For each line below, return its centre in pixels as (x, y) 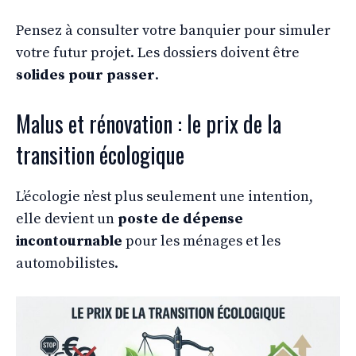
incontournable (69, 241)
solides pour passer (85, 75)
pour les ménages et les (201, 241)
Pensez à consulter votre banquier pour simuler (173, 30)
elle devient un (67, 219)
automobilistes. (67, 263)
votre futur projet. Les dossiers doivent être (158, 52)
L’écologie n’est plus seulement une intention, (164, 196)
